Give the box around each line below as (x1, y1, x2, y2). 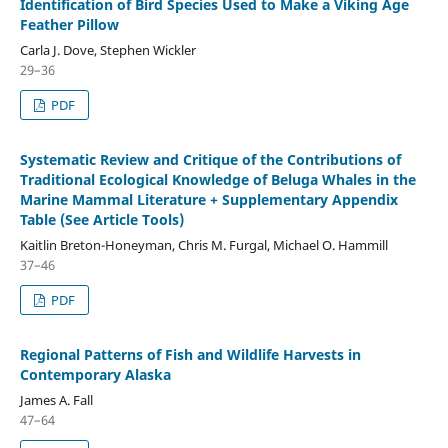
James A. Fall (19, 390, 93, 409)
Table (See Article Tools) (19, 209, 184, 229)
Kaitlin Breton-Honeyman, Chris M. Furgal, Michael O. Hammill (19, 235, 388, 254)
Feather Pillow (19, 14, 119, 34)
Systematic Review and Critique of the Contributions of (19, 149, 401, 169)
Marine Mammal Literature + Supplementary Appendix (19, 189, 398, 209)
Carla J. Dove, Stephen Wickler (19, 40, 196, 59)
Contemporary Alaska (19, 364, 171, 384)
